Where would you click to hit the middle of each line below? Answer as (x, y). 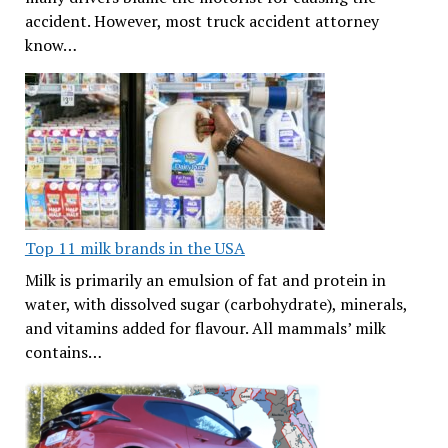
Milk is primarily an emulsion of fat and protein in (205, 280)
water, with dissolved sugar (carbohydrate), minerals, (215, 304)
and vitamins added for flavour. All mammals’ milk (205, 328)
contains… (63, 352)
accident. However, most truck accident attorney (201, 21)
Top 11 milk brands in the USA (134, 248)
